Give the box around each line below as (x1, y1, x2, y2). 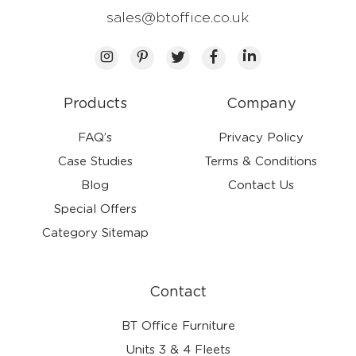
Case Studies (57, 156, 133, 168)
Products (63, 97, 127, 112)
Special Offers (53, 203, 137, 216)
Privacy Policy (219, 132, 304, 145)
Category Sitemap (41, 227, 149, 240)
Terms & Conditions (205, 156, 317, 168)
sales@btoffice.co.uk (106, 11, 250, 26)
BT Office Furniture (121, 320, 235, 333)
